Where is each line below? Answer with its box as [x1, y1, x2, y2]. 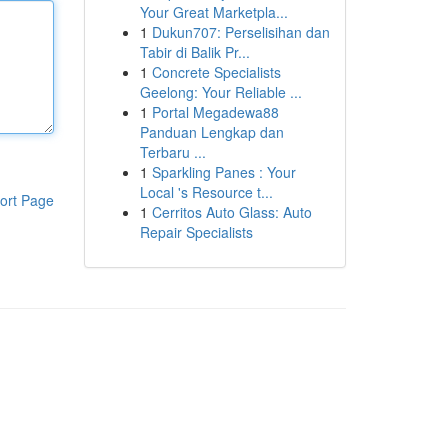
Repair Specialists [139, 222, 253, 242]
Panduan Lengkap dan [139, 122, 284, 142]
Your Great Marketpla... [139, 2, 288, 22]
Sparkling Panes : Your [151, 162, 296, 182]
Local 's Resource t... [139, 182, 273, 202]
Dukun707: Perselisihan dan [151, 22, 330, 42]
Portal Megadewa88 [151, 102, 279, 122]
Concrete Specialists [151, 62, 281, 82]
